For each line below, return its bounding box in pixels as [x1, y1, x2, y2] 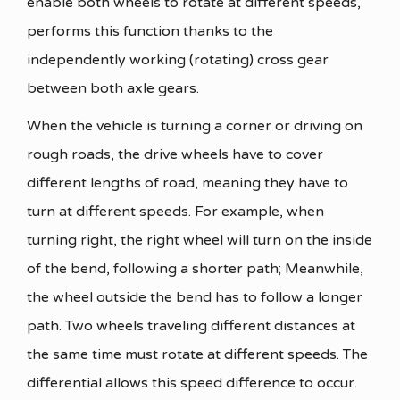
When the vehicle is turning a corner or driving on [27, 117, 362, 136]
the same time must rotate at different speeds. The [27, 346, 368, 364]
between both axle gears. [27, 79, 199, 98]
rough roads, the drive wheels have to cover [27, 146, 323, 164]
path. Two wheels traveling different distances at [27, 317, 355, 336]
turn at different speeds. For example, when [27, 203, 324, 221]
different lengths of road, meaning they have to [27, 174, 348, 193]
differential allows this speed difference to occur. [27, 374, 357, 393]
